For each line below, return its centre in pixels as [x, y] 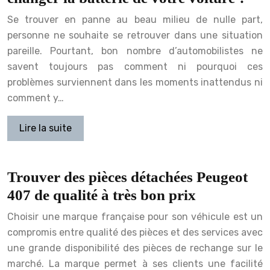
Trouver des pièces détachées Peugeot [127, 177]
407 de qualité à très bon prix [102, 195]
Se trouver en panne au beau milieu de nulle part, [135, 20]
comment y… [36, 98]
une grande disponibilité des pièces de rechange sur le [135, 248]
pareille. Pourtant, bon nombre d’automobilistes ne [135, 51]
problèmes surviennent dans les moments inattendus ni [135, 83]
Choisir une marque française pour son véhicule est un [135, 217]
